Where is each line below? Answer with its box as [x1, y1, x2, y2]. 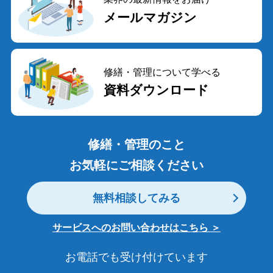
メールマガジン [103, 10, 197, 24]
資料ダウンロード [103, 83, 209, 97]
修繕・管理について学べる [103, 67, 221, 78]
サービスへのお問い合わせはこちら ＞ [52, 222, 221, 233]
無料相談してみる [93, 192, 180, 205]
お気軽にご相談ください [69, 158, 204, 172]
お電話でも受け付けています [65, 251, 208, 264]
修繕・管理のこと [88, 138, 185, 152]
